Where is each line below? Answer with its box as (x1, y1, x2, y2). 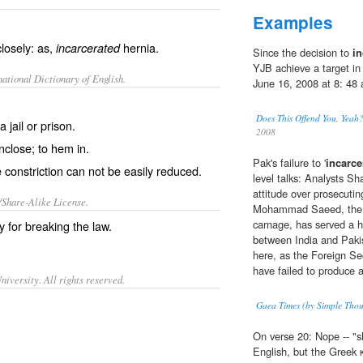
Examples (253, 11, 333, 35)
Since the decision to (253, 45, 352, 61)
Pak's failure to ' (253, 155, 326, 171)
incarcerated (56, 40, 120, 56)
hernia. (120, 39, 159, 56)
